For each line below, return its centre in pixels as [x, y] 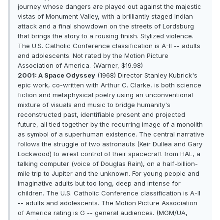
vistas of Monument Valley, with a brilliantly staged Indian [105, 16]
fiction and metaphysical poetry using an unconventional [105, 95]
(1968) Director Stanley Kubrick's [146, 75]
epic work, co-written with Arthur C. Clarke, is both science [110, 85]
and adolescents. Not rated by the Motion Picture [93, 56]
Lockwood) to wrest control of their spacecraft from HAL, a [109, 154]
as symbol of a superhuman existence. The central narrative [111, 134]
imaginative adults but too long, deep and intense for [99, 183]
